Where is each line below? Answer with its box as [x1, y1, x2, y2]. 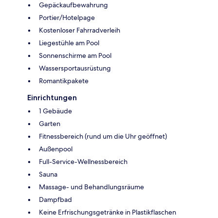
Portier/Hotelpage [39, 13, 95, 22]
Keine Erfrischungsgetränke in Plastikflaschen [39, 207, 176, 217]
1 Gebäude [39, 106, 72, 115]
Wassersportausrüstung [39, 63, 111, 73]
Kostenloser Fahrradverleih [39, 25, 120, 35]
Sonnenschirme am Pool [39, 51, 111, 60]
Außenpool [39, 144, 73, 153]
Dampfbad [39, 195, 72, 204]
